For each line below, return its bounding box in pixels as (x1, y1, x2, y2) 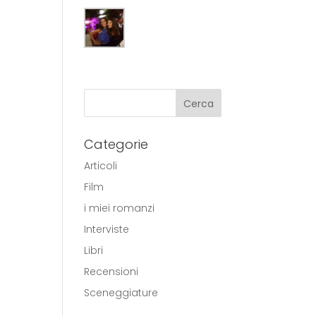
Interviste (84, 222, 130, 237)
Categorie (84, 135, 149, 154)
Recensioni (84, 265, 139, 279)
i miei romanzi (84, 201, 155, 216)
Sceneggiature (84, 286, 159, 300)
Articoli (84, 159, 118, 174)
